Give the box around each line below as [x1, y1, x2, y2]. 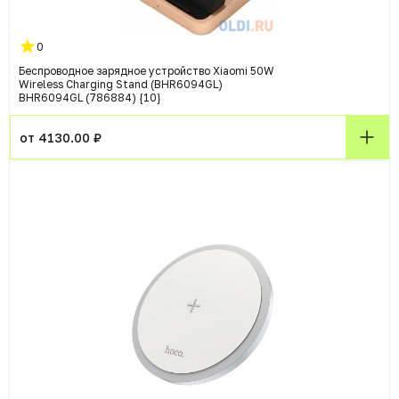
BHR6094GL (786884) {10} [19, 91, 161, 105]
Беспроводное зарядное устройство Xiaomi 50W [19, 64, 274, 78]
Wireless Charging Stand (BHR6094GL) [19, 77, 223, 92]
